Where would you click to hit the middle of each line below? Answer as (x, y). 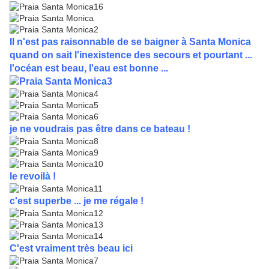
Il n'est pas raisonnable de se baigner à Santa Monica (130, 42)
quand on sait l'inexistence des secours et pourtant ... (131, 55)
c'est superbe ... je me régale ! (77, 201)
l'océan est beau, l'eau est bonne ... (89, 68)
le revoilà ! (33, 177)
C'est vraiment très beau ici (71, 249)
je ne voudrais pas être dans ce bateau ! (100, 129)
